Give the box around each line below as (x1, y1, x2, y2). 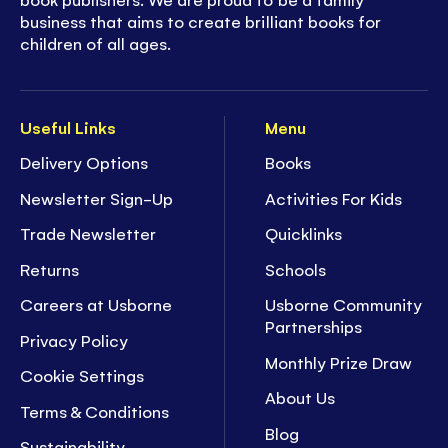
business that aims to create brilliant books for (20, 10, 381, 33)
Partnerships (265, 315, 363, 338)
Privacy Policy (20, 328, 129, 351)
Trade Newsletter (20, 222, 157, 245)
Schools (265, 257, 327, 280)
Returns (20, 257, 80, 280)
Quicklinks (265, 222, 343, 245)
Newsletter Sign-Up (20, 186, 174, 209)
